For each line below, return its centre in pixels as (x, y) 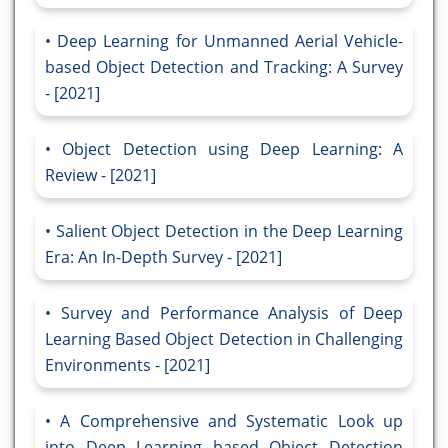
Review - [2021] (100, 175)
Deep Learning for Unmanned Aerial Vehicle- (230, 41)
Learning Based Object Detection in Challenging (224, 339)
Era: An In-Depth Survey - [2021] (163, 257)
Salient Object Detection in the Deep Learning (229, 231)
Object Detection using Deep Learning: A (233, 149)
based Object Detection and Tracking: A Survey (224, 67)
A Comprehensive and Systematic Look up (232, 421)
